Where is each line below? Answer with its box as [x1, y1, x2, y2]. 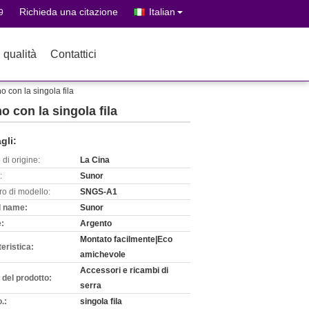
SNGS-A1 [80, 187, 117, 197]
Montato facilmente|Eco [80, 235, 172, 244]
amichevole [80, 250, 126, 259]
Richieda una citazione [19, 6, 118, 17]
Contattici [50, 48, 97, 60]
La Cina [80, 155, 110, 165]
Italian [149, 6, 175, 17]
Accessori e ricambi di [80, 266, 168, 275]
